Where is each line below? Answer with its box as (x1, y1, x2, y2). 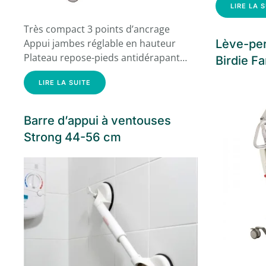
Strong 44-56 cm (24, 129, 121, 144)
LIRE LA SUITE (39, 78, 91, 87)
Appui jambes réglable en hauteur (24, 36, 176, 50)
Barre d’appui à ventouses (24, 113, 171, 128)
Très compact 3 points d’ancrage (24, 22, 170, 36)
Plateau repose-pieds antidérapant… (24, 50, 187, 64)
